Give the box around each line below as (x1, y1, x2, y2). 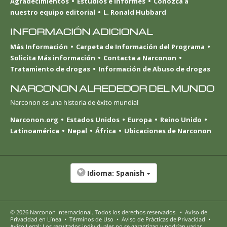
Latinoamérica (10, 126, 59, 136)
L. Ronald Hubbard (103, 7, 166, 17)
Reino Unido (160, 115, 202, 125)
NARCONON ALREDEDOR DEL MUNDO (10, 83, 214, 94)
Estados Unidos (66, 115, 120, 125)
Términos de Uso (69, 215, 113, 223)
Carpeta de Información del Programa (76, 42, 205, 51)
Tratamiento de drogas (10, 64, 90, 73)
